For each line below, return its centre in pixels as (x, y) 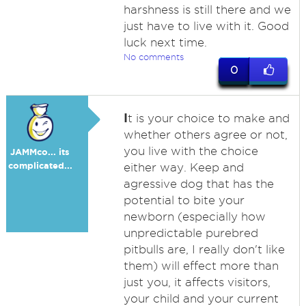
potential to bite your (184, 200)
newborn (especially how (194, 217)
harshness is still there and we (207, 10)
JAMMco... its (40, 152)
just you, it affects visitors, (197, 282)
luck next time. (165, 42)
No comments (153, 57)
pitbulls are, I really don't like (204, 249)
